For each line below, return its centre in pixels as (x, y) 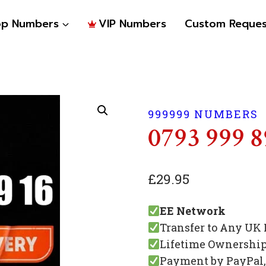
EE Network (193, 211)
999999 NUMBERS (203, 114)
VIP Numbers (133, 24)
